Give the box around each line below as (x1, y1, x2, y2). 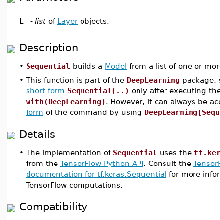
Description (19, 41, 78, 54)
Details (19, 128, 55, 140)
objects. (78, 17, 109, 25)
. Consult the (143, 159, 193, 167)
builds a (70, 62, 105, 70)
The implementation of (26, 148, 113, 157)
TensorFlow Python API (60, 159, 143, 167)
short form (26, 86, 65, 95)
